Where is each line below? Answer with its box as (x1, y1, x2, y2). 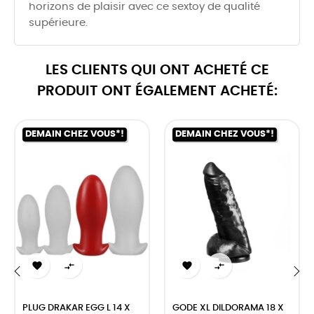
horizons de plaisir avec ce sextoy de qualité (29, 1, 260, 13)
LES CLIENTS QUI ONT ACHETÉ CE (45, 63, 269, 78)
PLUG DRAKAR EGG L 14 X (22, 303, 130, 313)
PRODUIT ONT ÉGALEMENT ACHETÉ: (36, 84, 278, 99)
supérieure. (29, 18, 88, 29)
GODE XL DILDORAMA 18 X (172, 303, 284, 313)
